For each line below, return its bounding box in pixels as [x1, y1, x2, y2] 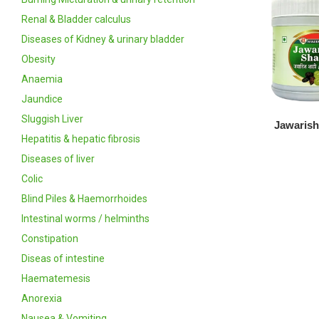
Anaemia [21, 73, 63, 85]
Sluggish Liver [21, 113, 83, 125]
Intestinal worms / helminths [21, 212, 150, 224]
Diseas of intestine [21, 252, 105, 264]
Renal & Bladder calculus [21, 13, 131, 25]
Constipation [21, 232, 78, 244]
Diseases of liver [21, 152, 95, 164]
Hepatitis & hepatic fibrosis [21, 132, 140, 145]
